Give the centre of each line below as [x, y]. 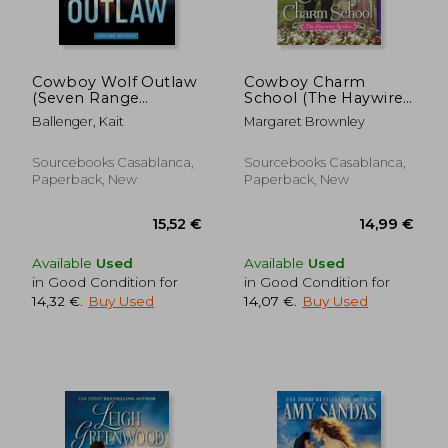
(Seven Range [86, 97]
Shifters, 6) [72, 113]
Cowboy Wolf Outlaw [114, 81]
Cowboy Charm [305, 81]
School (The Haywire [324, 97]
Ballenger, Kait [78, 121]
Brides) [270, 113]
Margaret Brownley [305, 121]
